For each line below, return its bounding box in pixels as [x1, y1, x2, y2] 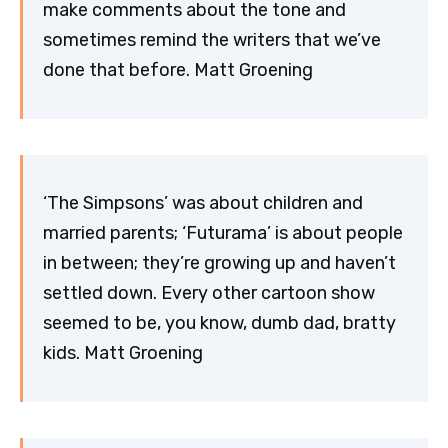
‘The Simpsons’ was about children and [43, 192, 363, 215]
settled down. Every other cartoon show [43, 282, 375, 305]
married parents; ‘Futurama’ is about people [43, 222, 403, 245]
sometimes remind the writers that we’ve [43, 29, 381, 52]
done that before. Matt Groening [43, 59, 313, 82]
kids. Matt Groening [43, 342, 203, 365]
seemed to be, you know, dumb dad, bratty [43, 312, 396, 335]
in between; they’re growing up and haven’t [43, 252, 396, 275]
